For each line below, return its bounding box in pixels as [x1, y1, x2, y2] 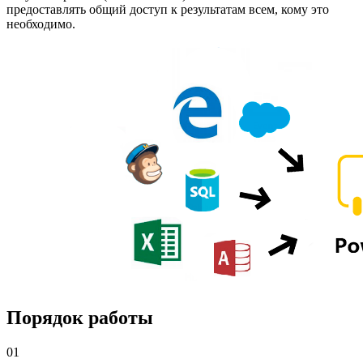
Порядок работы [6, 307, 153, 329]
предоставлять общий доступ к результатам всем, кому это [6, 2, 329, 17]
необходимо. [6, 17, 75, 32]
